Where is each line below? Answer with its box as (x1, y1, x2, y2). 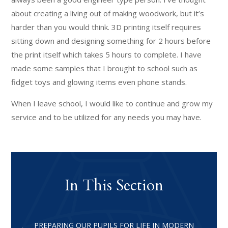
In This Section (65, 175, 163, 196)
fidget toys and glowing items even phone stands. (11, 76, 187, 87)
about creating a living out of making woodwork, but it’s (11, 8, 205, 18)
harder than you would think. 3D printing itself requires (11, 21, 202, 32)
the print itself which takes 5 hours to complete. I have (11, 49, 202, 60)
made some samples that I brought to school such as (11, 63, 198, 73)
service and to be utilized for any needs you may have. (11, 111, 202, 122)
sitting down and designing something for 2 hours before (11, 35, 211, 46)
